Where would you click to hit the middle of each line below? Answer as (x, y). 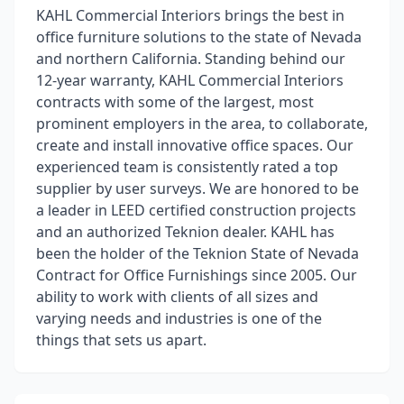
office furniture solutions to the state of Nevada (199, 37)
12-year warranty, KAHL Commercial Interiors (190, 80)
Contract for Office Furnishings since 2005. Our (197, 275)
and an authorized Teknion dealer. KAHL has (185, 232)
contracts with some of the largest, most (175, 102)
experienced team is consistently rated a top (187, 167)
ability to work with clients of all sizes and (177, 297)
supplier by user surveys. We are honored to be (197, 188)
